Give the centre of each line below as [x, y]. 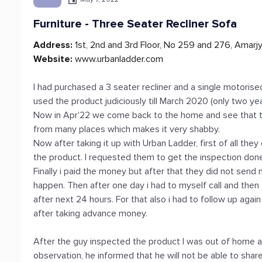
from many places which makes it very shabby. [127, 129]
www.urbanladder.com [118, 59]
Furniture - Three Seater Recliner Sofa [135, 24]
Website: [53, 59]
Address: [53, 45]
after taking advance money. [91, 213]
